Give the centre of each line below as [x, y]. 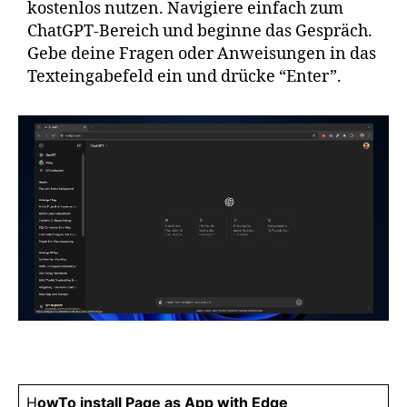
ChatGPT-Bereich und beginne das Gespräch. [200, 31]
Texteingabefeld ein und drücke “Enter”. [184, 77]
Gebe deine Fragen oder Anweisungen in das [202, 54]
